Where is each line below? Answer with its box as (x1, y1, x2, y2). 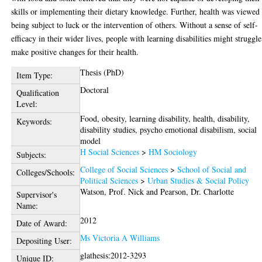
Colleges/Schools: (16, 166, 75, 178)
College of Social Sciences (80, 163, 168, 175)
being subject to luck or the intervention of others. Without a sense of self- (11, 19, 258, 30)
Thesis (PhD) (80, 66, 125, 78)
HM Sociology (149, 146, 198, 157)
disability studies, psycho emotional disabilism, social (80, 123, 257, 135)
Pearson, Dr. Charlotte (160, 185, 235, 197)
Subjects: (16, 149, 46, 160)
